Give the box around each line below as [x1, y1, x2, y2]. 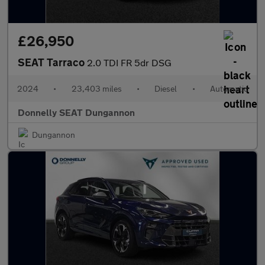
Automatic [209, 83, 248, 93]
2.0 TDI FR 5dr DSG [87, 57, 172, 68]
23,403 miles [71, 83, 122, 93]
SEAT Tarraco [18, 56, 87, 69]
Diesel [154, 83, 177, 93]
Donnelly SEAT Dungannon [18, 106, 135, 118]
